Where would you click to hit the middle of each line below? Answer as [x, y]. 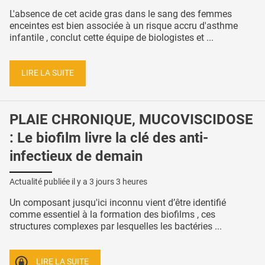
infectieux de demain [76, 156]
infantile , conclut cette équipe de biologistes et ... [112, 37]
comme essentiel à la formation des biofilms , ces [112, 214]
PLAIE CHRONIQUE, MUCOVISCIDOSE [131, 120]
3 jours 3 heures [118, 181]
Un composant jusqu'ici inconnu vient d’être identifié [118, 202]
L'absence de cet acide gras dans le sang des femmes [121, 14]
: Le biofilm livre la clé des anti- [109, 138]
